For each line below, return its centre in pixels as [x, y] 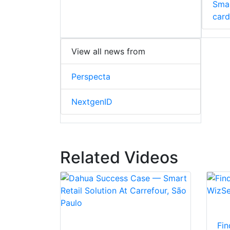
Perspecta [91, 77]
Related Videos [119, 158]
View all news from [108, 52]
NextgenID [92, 102]
